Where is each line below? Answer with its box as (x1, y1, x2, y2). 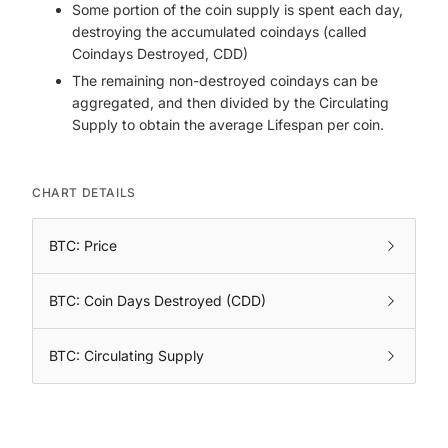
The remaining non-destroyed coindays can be (72, 72, 378, 89)
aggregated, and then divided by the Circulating (72, 94, 389, 111)
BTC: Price (49, 237, 117, 254)
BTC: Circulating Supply (49, 347, 204, 364)
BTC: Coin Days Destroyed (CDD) (49, 292, 266, 309)
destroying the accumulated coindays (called (72, 23, 367, 40)
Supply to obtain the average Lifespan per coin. (72, 116, 384, 133)
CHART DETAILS (32, 185, 136, 200)
